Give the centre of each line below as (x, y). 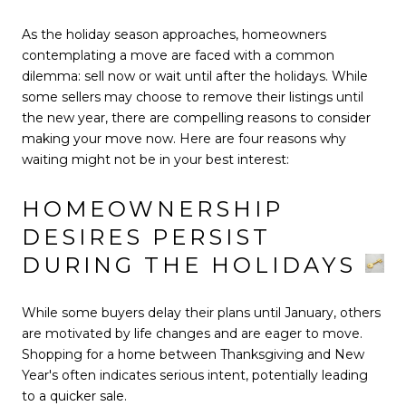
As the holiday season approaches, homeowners (174, 34)
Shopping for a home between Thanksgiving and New (193, 355)
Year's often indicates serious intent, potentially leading (195, 376)
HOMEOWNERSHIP (153, 208)
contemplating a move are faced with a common (178, 55)
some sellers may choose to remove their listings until (193, 97)
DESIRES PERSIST (146, 237)
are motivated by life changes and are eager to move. (192, 334)
